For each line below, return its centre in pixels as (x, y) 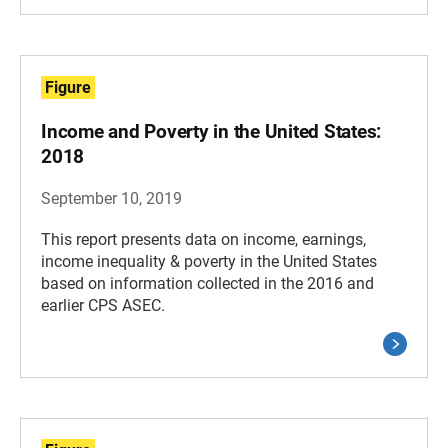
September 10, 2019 (111, 198)
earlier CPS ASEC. (103, 305)
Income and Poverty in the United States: (211, 131)
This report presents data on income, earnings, (203, 239)
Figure (68, 87)
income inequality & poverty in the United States (209, 261)
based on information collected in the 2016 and (207, 283)
